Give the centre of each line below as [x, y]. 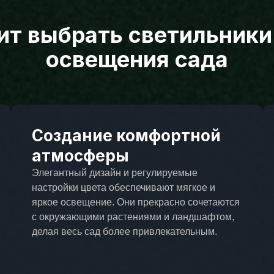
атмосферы [80, 156]
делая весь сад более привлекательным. [124, 232]
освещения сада [137, 60]
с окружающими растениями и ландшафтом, [133, 217]
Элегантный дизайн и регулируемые [114, 173]
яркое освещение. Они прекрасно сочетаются [135, 202]
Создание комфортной [126, 136]
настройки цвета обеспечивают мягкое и [123, 188]
